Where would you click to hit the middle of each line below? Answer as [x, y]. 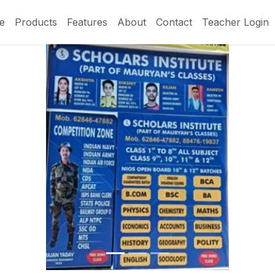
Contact [174, 22]
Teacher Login [235, 22]
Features [87, 22]
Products [36, 22]
